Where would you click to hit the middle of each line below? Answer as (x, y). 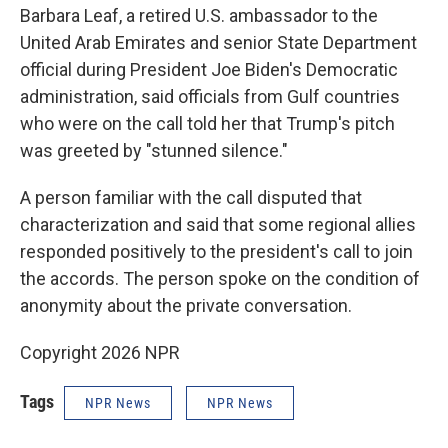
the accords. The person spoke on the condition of (220, 278)
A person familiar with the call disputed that (191, 197)
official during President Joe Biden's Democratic (209, 69)
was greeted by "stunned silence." (154, 150)
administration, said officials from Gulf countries (210, 96)
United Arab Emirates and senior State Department (218, 42)
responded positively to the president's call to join (216, 251)
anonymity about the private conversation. (186, 305)
